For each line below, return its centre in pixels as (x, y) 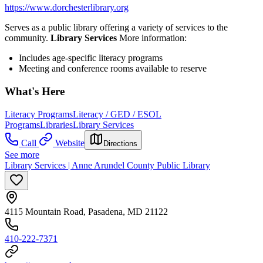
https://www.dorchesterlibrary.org (67, 8)
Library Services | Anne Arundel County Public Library (107, 165)
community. (28, 38)
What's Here (35, 92)
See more (22, 154)
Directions (120, 143)
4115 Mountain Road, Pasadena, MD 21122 (86, 211)
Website (70, 143)
